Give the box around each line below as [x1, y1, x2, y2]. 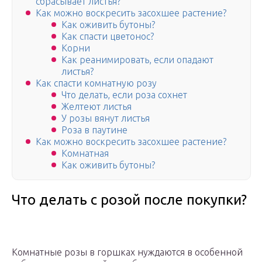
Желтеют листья [61, 101, 132, 112]
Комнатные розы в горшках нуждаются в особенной [12, 247, 243, 258]
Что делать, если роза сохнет [61, 89, 187, 101]
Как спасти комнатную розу [36, 78, 157, 89]
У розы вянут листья [61, 113, 150, 124]
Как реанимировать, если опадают [61, 54, 213, 65]
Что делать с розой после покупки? [12, 192, 247, 208]
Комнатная [61, 148, 109, 159]
